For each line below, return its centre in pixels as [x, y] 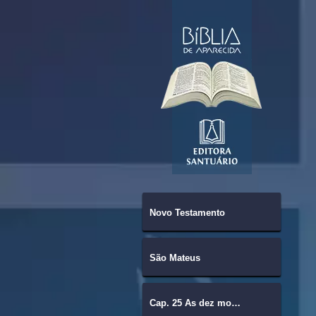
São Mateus [175, 258]
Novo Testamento [187, 213]
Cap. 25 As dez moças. [236, 303]
